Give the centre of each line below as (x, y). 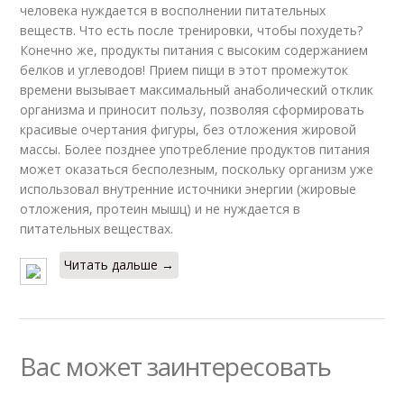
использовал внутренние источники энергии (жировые (188, 188)
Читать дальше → (119, 264)
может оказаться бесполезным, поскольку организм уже (197, 169)
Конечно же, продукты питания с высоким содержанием (194, 50)
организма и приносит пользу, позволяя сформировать (193, 109)
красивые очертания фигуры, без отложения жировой (188, 129)
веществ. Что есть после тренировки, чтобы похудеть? (192, 30)
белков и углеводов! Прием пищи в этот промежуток (184, 69)
